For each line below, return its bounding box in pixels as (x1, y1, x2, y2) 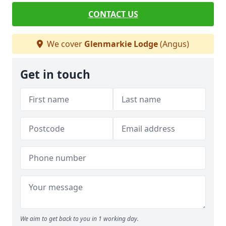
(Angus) (158, 38, 189, 49)
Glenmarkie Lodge (84, 38, 158, 49)
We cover (45, 38, 84, 49)
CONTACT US (88, 9, 138, 20)
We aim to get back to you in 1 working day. (20, 214, 139, 223)
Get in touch (20, 67, 90, 82)
